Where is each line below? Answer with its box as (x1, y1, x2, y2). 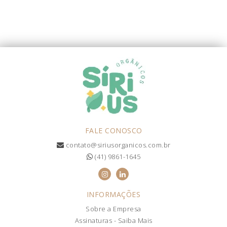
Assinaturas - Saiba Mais (74, 215, 153, 225)
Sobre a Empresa (86, 204, 141, 213)
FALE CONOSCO (85, 125, 142, 135)
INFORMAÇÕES (86, 189, 141, 199)
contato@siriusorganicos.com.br (64, 140, 171, 149)
